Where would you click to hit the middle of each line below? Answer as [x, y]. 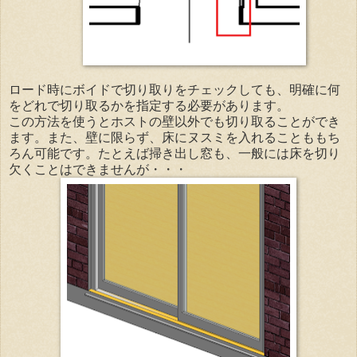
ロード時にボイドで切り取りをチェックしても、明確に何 [175, 89]
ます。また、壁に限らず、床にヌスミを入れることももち [175, 137]
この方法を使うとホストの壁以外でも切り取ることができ [175, 121]
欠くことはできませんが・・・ [98, 169]
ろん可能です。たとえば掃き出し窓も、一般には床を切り [175, 153]
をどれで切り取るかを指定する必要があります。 [149, 105]
